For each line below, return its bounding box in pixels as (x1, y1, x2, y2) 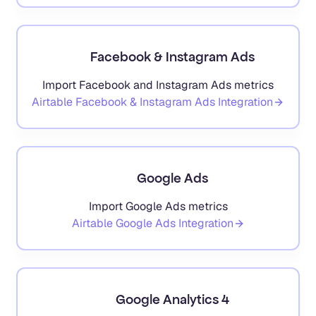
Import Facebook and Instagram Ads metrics (42, 77, 274, 92)
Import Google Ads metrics (88, 198, 228, 214)
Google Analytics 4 (115, 290, 229, 308)
